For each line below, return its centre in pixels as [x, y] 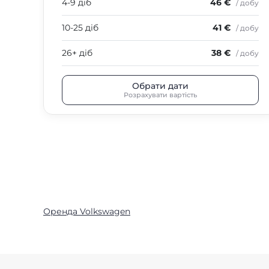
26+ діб [77, 53]
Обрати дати [160, 86]
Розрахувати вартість [160, 95]
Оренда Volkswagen [87, 211]
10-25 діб [80, 28]
